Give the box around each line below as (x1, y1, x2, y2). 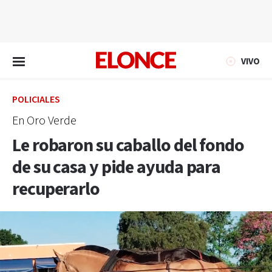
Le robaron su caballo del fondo (12, 134, 244, 158)
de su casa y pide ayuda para (12, 155, 221, 180)
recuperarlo (12, 177, 100, 202)
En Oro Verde (12, 113, 76, 129)
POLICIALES (12, 93, 60, 106)
